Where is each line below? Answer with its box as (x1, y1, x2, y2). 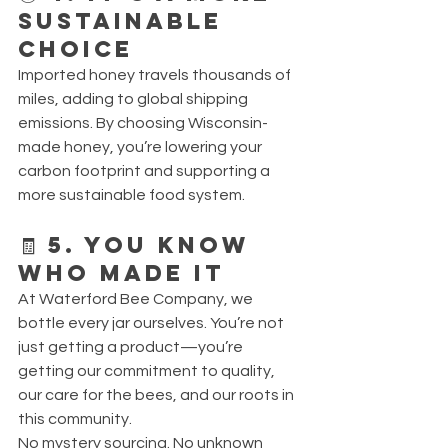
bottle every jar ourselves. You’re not (18, 314, 287, 331)
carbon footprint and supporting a (18, 162, 273, 179)
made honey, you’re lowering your (18, 138, 265, 155)
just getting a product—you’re (18, 338, 246, 355)
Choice (18, 34, 133, 63)
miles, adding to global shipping (18, 90, 251, 107)
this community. (18, 410, 132, 427)
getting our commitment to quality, (18, 362, 278, 379)
